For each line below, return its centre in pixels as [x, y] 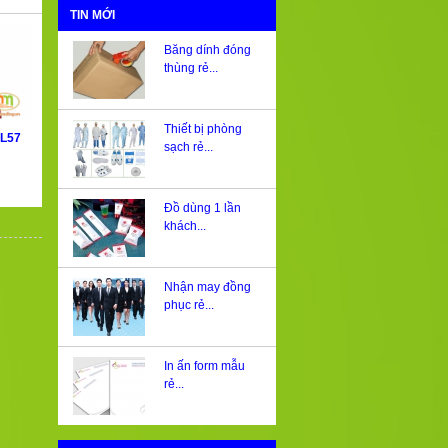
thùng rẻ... [190, 68]
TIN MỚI [92, 15]
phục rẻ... [188, 305]
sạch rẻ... [188, 147]
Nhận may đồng [207, 287]
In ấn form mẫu [204, 366]
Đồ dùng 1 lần [202, 208]
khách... [184, 226]
